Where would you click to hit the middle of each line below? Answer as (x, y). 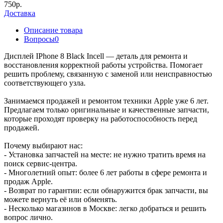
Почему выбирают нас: (43, 145)
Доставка (20, 13)
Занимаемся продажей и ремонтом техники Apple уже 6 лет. (106, 101)
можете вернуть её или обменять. (60, 199)
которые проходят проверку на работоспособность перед (101, 118)
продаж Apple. (28, 181)
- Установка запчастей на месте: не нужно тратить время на (105, 154)
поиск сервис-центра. (41, 163)
